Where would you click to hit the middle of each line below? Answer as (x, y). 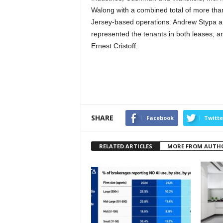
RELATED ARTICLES (125, 146)
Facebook (160, 118)
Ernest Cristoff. (114, 46)
